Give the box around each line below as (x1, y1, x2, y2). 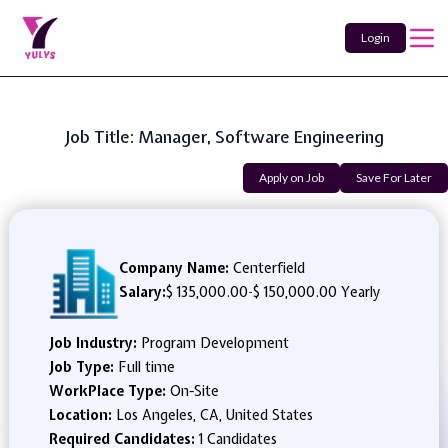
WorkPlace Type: (48, 382, 170, 400)
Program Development (140, 334, 289, 352)
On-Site (169, 382, 219, 400)
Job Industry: (48, 334, 141, 352)
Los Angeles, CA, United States (115, 406, 313, 424)
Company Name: (118, 259, 229, 277)
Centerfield (228, 259, 305, 277)
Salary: (118, 283, 166, 301)
